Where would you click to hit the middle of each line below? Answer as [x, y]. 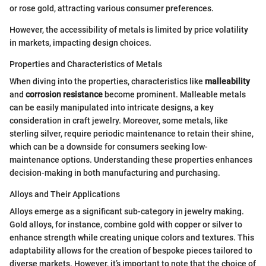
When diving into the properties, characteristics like [107, 81]
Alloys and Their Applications [65, 194]
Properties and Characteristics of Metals [86, 64]
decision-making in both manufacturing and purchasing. [115, 173]
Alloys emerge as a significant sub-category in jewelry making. [127, 211]
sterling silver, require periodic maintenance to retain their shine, [132, 134]
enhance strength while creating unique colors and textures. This [132, 237]
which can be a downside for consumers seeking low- [109, 147]
